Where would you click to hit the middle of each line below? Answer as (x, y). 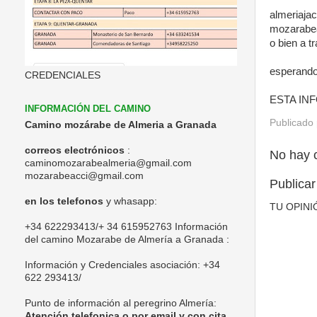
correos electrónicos (75, 150)
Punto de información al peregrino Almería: (121, 303)
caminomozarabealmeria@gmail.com (108, 163)
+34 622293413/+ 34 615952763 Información (126, 226)
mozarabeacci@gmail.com (84, 175)
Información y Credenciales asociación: (114, 265)
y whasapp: (130, 201)
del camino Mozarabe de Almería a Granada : (127, 239)
